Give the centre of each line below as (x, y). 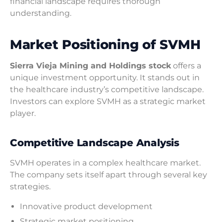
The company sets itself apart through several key (109, 175)
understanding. (41, 13)
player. (23, 113)
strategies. (30, 187)
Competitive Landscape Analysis (95, 143)
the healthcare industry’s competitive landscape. (107, 90)
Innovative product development (86, 207)
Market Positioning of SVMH (105, 45)
